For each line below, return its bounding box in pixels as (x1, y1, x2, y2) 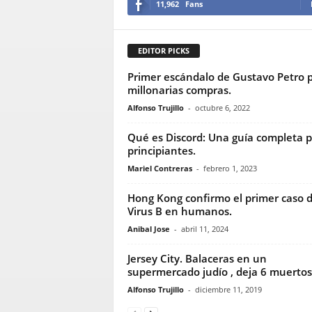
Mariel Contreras (127, 162, 192, 173)
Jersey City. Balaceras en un (127, 251, 267, 265)
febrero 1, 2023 (203, 162, 257, 173)
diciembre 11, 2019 (194, 283, 262, 295)
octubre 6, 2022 (194, 102, 250, 113)
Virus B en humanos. (127, 203, 232, 218)
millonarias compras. (127, 82, 231, 97)
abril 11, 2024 (180, 223, 228, 234)
